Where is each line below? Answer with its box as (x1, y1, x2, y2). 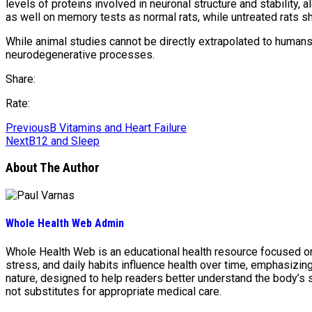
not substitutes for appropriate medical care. (6, 284, 221, 298)
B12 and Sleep (29, 134, 100, 148)
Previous (6, 120, 49, 134)
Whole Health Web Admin (6, 217, 124, 231)
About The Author (6, 160, 100, 176)
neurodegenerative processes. (6, 47, 155, 61)
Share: (6, 72, 36, 86)
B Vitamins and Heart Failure (49, 120, 187, 134)
